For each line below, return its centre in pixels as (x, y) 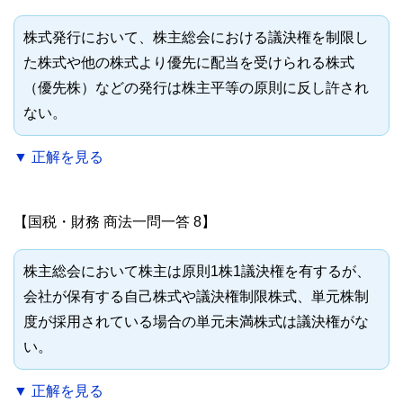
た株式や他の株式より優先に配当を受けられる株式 (189, 63)
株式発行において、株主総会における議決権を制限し (196, 38)
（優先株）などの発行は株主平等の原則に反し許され (196, 88)
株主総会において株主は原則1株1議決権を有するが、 (197, 272)
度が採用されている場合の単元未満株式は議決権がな (196, 322)
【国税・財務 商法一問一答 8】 (115, 222)
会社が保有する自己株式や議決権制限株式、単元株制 (196, 297)
